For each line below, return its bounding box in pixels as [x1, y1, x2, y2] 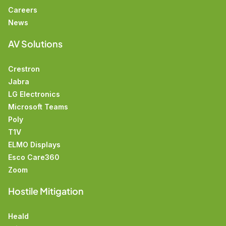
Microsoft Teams [8, 102, 68, 111]
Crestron [8, 65, 40, 74]
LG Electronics [8, 90, 60, 99]
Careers [8, 6, 37, 15]
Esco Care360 [8, 153, 60, 162]
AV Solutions [8, 38, 63, 50]
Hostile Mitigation [8, 185, 84, 197]
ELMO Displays [8, 140, 61, 149]
